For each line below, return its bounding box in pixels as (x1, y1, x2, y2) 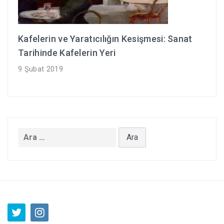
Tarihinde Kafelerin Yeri (18, 47, 116, 58)
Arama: (17, 128, 45, 138)
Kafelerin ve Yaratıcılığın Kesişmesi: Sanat (18, 33, 192, 44)
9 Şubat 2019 (18, 64, 63, 73)
